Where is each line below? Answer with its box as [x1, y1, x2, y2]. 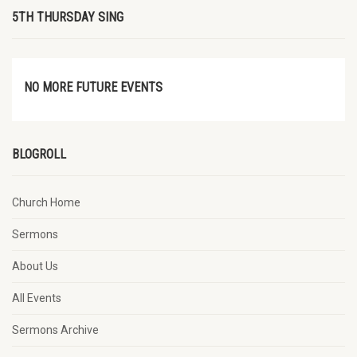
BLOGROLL [12, 147, 66, 162]
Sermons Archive [12, 324, 99, 336]
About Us [12, 260, 58, 273]
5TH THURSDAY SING [12, 10, 124, 25]
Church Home [12, 196, 80, 209]
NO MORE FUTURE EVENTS [24, 80, 163, 95]
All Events [12, 292, 61, 304]
